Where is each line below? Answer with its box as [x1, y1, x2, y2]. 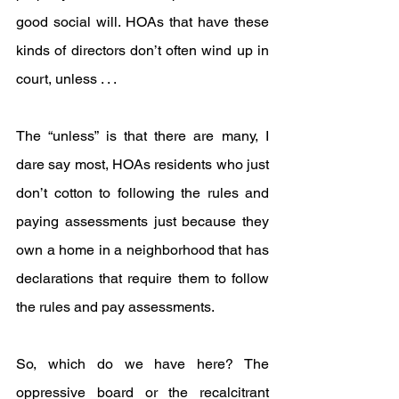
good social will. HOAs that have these [16, 12, 269, 30]
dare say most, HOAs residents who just [16, 155, 269, 173]
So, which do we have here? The [16, 354, 269, 372]
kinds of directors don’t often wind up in [16, 41, 269, 59]
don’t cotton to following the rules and [16, 183, 269, 201]
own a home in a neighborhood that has [16, 240, 269, 258]
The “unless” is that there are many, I [16, 126, 269, 144]
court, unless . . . [16, 69, 117, 87]
